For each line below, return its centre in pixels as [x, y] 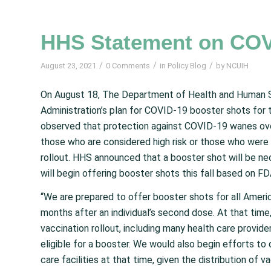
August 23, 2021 [68, 65]
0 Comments [128, 65]
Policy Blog [187, 65]
